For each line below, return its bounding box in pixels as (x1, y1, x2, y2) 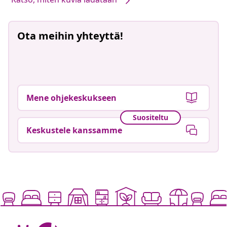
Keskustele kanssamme (26, 124, 122, 136)
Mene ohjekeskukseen (26, 92, 117, 103)
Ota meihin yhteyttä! (17, 28, 123, 43)
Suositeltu (133, 112, 168, 123)
